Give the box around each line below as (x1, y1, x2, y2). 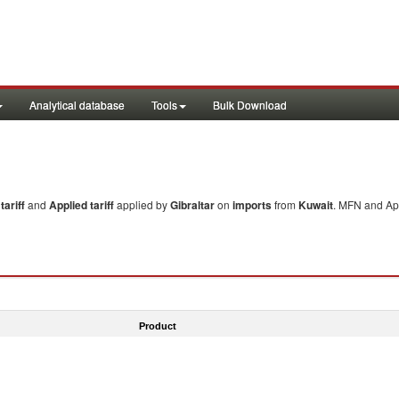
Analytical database (29, 97, 125, 112)
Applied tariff (49, 197, 117, 213)
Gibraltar (170, 197, 215, 213)
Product (138, 320, 176, 331)
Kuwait (298, 197, 333, 213)
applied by (117, 197, 170, 212)
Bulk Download (213, 97, 287, 112)
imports (232, 197, 272, 213)
